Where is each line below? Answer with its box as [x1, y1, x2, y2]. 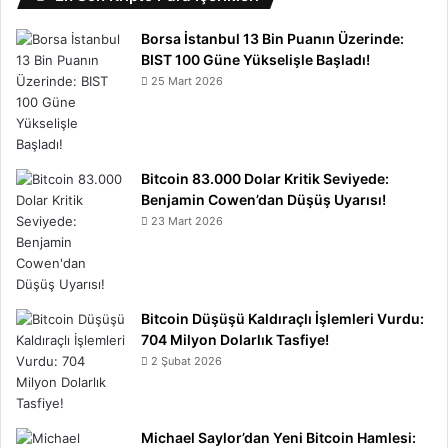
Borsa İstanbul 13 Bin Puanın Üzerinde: [141, 30, 404, 48]
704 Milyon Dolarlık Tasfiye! [141, 331, 329, 349]
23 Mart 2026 [151, 214, 223, 229]
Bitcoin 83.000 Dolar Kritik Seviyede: [141, 170, 389, 188]
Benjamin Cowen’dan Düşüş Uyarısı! [141, 191, 386, 209]
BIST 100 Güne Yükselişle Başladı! [141, 51, 370, 69]
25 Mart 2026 [151, 74, 223, 89]
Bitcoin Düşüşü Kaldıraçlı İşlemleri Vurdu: [141, 310, 424, 328]
